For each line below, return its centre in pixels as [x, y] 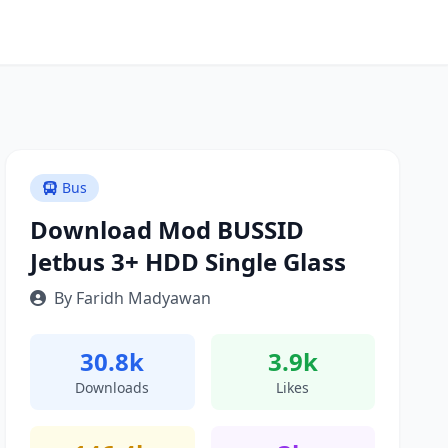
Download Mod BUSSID [167, 229]
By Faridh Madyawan [133, 298]
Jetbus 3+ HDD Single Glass [188, 261]
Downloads [112, 387]
